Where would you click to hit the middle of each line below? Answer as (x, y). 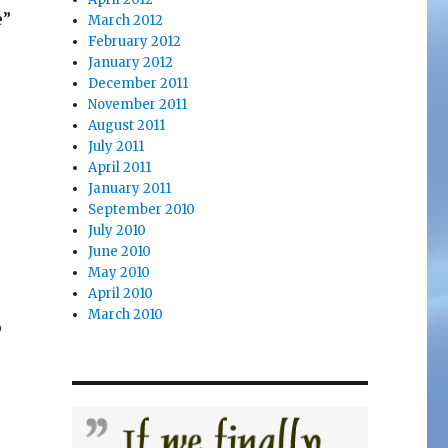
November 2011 (138, 104)
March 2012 (126, 20)
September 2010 (142, 209)
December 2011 (138, 83)
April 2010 (121, 293)
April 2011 (120, 167)
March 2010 (126, 314)
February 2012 (135, 41)
